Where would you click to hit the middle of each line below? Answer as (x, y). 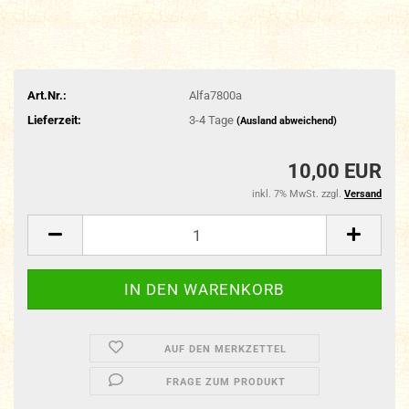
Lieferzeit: (54, 120)
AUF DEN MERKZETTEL (226, 349)
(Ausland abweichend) (286, 121)
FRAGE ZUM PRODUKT (225, 382)
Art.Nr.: (47, 95)
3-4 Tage (212, 120)
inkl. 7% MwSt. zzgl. (298, 194)
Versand (363, 194)
